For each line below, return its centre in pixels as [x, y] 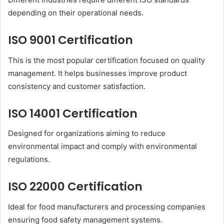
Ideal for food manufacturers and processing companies [107, 206]
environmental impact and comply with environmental [102, 146]
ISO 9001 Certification [70, 40]
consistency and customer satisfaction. [77, 86]
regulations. [29, 159]
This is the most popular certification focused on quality [106, 60]
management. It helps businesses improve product [97, 73]
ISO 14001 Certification [73, 113]
